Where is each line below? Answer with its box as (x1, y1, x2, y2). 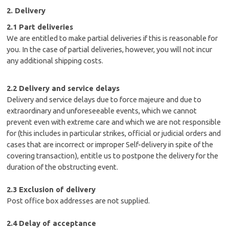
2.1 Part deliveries (7, 22, 74, 31)
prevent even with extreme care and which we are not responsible (7, 118, 221, 126)
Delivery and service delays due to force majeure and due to (7, 95, 202, 104)
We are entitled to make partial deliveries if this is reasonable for (7, 34, 218, 42)
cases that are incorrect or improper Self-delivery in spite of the (7, 140, 214, 149)
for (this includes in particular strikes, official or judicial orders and (7, 129, 221, 138)
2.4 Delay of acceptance (7, 219, 97, 227)
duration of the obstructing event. (7, 163, 119, 171)
